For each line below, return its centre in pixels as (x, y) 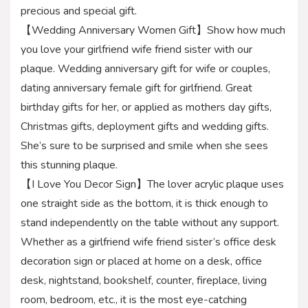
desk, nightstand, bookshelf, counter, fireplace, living (144, 280)
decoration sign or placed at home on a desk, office (141, 261)
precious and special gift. (79, 11)
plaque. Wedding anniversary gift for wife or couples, (145, 68)
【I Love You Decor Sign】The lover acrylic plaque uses (152, 184)
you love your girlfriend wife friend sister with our (136, 49)
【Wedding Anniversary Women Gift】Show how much (153, 30)
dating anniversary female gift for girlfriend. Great (136, 88)
